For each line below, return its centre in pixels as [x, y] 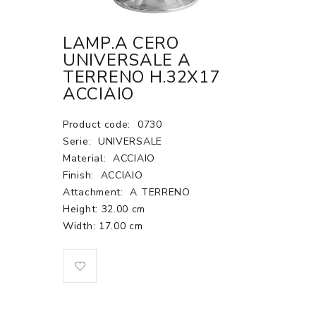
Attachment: [95, 192]
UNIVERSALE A [127, 60]
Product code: [98, 124]
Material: [86, 158]
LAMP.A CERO [121, 43]
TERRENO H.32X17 [141, 77]
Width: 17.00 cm [103, 226]
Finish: [80, 175]
